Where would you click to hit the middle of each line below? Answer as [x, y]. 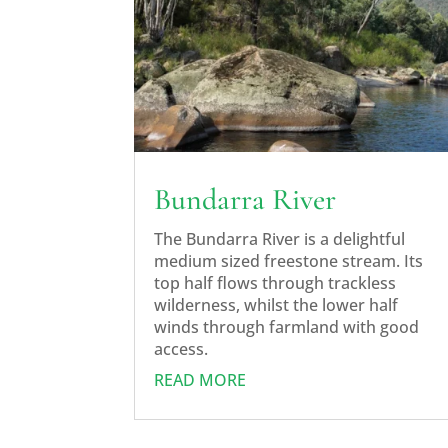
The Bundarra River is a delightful [280, 239]
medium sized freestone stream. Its [289, 261]
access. [181, 349]
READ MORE [200, 380]
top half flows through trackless [275, 283]
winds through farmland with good [287, 327]
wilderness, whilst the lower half [276, 305]
